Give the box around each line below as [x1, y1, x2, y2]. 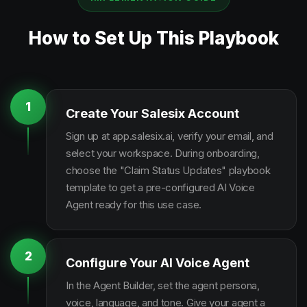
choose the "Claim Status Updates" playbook [66, 164, 271, 177]
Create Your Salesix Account [66, 106, 239, 121]
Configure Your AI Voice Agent [66, 256, 249, 270]
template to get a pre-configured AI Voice [66, 181, 255, 194]
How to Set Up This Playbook [28, 27, 279, 49]
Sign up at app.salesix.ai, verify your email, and [66, 130, 273, 143]
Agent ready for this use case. [66, 198, 201, 211]
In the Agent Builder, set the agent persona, [66, 279, 260, 292]
